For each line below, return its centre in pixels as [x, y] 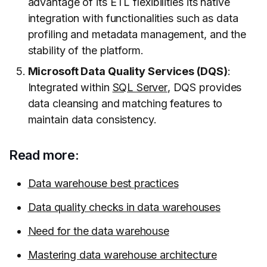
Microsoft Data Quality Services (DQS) [128, 72]
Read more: [44, 155]
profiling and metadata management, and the [137, 35]
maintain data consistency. [92, 120]
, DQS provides [204, 88]
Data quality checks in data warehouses [124, 207]
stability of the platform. [86, 51]
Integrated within [70, 88]
